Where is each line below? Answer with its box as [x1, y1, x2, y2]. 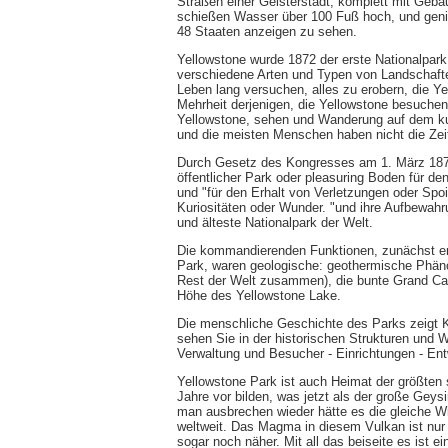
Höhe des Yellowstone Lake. [177, 287, 341, 303]
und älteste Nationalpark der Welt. [177, 214, 373, 230]
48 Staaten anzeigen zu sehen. [177, 23, 357, 39]
